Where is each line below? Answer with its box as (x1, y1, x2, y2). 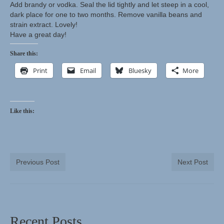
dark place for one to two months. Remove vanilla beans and (10, 10, 202, 18)
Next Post (177, 158, 208, 166)
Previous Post (16, 158, 59, 166)
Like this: (10, 107, 34, 114)
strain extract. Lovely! (10, 20, 77, 28)
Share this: (10, 50, 38, 57)
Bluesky (128, 66, 151, 75)
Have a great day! (10, 30, 66, 38)
